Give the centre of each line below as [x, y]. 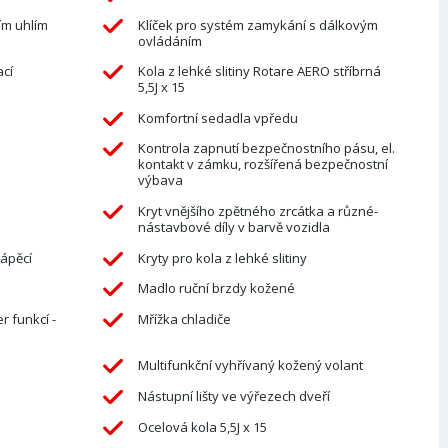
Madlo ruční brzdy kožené [216, 288]
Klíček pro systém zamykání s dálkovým [257, 24]
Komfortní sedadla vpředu [217, 117]
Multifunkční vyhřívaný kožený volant [250, 365]
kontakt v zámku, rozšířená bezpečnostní [262, 164]
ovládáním [169, 40]
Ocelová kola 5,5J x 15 [202, 426]
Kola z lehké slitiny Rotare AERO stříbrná [259, 71]
